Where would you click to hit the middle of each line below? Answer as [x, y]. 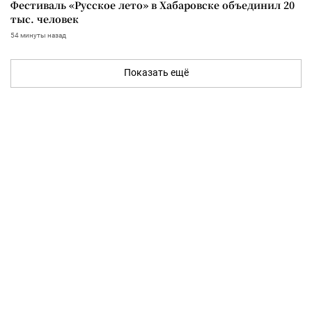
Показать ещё [156, 72]
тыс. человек [45, 18]
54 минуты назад [38, 35]
